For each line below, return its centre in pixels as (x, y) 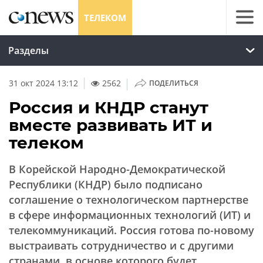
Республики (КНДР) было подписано (106, 184)
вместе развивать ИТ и (111, 125)
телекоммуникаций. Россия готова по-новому (131, 230)
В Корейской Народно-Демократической (117, 169)
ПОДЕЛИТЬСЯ (173, 83)
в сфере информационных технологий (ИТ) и (130, 215)
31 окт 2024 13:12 (43, 83)
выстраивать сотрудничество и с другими (121, 245)
